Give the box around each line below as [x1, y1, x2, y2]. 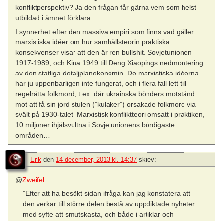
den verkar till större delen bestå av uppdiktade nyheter [22, 200, 195, 208]
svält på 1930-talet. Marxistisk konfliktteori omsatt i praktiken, [15, 110, 205, 119]
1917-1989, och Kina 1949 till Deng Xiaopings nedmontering [15, 59, 204, 67]
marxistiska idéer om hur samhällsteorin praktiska [15, 38, 170, 46]
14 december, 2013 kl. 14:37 [56, 156, 137, 164]
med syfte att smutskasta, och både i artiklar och [22, 210, 174, 219]
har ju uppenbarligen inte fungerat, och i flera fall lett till [15, 79, 187, 88]
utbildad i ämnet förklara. [15, 13, 93, 22]
